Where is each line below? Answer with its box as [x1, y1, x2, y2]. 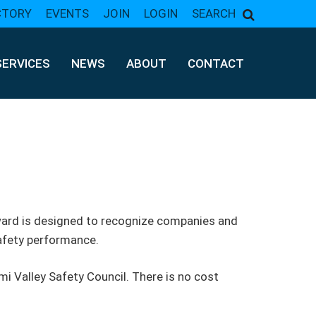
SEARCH [192, 6, 236, 20]
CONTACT [188, 56, 244, 71]
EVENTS [46, 6, 89, 20]
